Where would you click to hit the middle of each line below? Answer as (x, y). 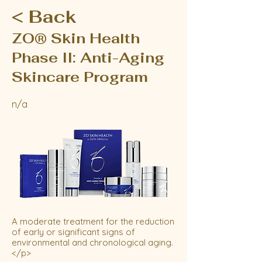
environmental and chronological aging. (92, 242)
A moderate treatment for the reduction (93, 221)
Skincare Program (80, 77)
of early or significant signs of (73, 232)
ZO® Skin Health (76, 38)
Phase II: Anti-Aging (88, 58)
